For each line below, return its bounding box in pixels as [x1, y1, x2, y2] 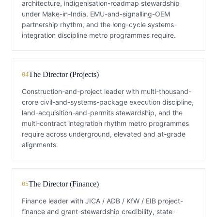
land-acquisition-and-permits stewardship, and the [22, 108, 183, 117]
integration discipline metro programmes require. [22, 31, 176, 39]
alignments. [22, 140, 58, 149]
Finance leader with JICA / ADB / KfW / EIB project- [22, 197, 183, 205]
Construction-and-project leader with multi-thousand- [22, 87, 191, 95]
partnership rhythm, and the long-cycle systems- [22, 20, 177, 29]
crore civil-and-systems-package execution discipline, [22, 98, 194, 106]
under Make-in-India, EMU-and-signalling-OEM [22, 10, 170, 18]
